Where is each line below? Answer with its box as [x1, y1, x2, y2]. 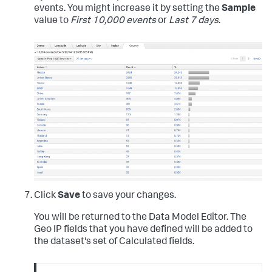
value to [34, 16, 70, 26]
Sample [222, 4, 256, 14]
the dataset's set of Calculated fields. [34, 237, 194, 247]
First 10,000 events [70, 16, 156, 26]
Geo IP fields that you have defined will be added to [34, 225, 253, 235]
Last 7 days [169, 16, 219, 26]
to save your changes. [80, 191, 176, 201]
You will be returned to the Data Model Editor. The [34, 212, 246, 223]
